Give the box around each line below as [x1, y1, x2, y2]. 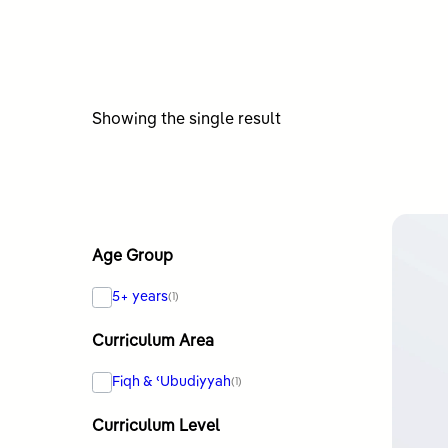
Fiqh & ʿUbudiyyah [112, 374, 232, 389]
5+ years [112, 289, 169, 304]
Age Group [92, 248, 173, 265]
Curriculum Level [92, 418, 220, 435]
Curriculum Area [92, 333, 214, 350]
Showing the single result [92, 111, 281, 128]
